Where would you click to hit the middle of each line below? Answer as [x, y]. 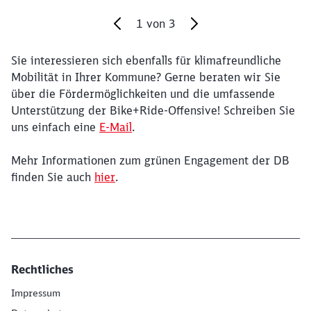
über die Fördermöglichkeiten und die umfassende [143, 94]
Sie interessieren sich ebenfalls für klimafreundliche [146, 60]
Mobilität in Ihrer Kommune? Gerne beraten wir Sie [146, 77]
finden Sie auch [53, 177]
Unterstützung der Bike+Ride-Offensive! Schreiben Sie [153, 110]
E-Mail [116, 127]
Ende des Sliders [55, 71]
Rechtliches [42, 269]
